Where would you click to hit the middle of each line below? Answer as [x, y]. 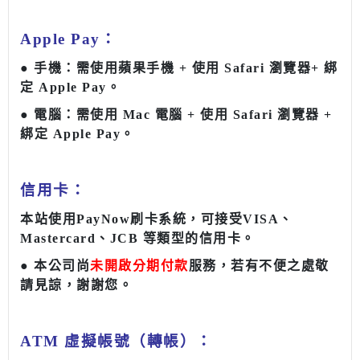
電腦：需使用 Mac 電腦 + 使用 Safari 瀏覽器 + [183, 115]
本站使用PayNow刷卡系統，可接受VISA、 [157, 219]
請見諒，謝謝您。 [76, 285]
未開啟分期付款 [139, 266]
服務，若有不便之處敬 [259, 266]
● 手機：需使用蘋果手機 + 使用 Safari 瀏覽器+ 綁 [179, 68]
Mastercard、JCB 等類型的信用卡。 [138, 239]
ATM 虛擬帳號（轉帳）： [117, 342]
